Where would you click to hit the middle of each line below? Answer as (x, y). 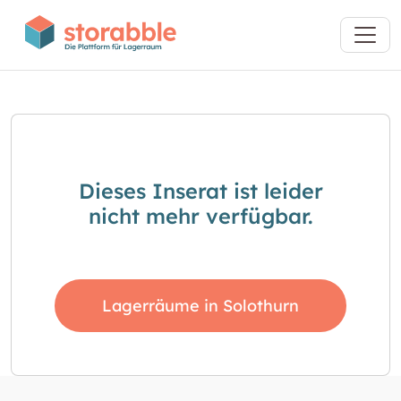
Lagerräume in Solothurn (200, 306)
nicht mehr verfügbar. (200, 216)
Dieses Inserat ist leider (200, 191)
